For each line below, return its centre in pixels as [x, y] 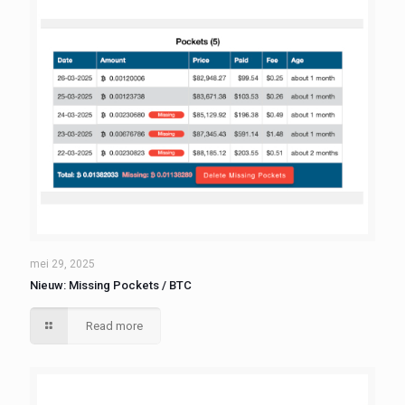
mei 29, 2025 [62, 264]
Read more [115, 326]
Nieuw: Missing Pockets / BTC [111, 286]
